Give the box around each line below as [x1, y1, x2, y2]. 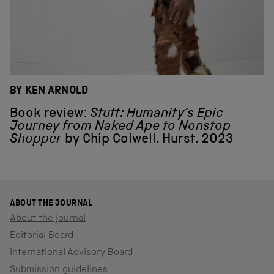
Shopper [10, 133, 62, 147]
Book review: [10, 108, 90, 121]
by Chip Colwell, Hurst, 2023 [62, 133, 233, 147]
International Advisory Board [10, 248, 133, 258]
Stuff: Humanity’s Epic [90, 108, 223, 121]
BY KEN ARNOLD [10, 86, 89, 97]
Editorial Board [10, 231, 73, 241]
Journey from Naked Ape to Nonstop [10, 120, 231, 134]
